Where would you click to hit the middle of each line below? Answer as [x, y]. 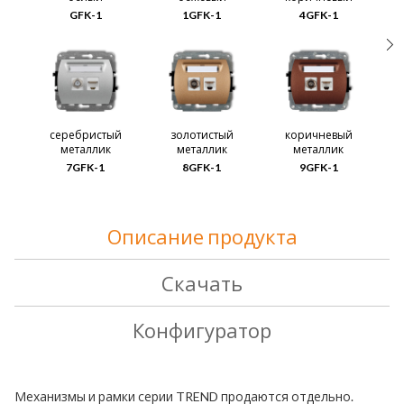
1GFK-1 [202, 14]
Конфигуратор [202, 330]
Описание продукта [202, 236]
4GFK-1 [318, 14]
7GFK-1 [86, 167]
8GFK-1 [202, 167]
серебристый [85, 134]
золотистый [202, 134]
